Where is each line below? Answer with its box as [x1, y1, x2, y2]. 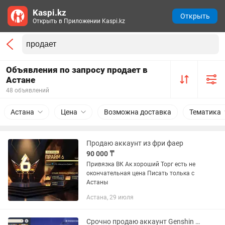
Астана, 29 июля [86, 194, 134, 201]
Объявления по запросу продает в [6, 65, 148, 75]
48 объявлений [6, 87, 49, 94]
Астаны [86, 179, 108, 186]
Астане [6, 75, 35, 85]
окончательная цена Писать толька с [86, 170, 147, 177]
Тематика [189, 108, 221, 116]
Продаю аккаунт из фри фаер [86, 139, 183, 147]
